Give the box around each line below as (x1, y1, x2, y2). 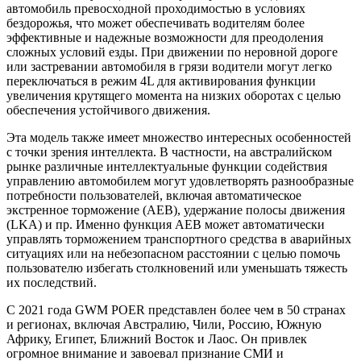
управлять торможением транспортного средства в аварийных (6, 231, 351, 246)
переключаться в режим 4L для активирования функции (6, 73, 316, 88)
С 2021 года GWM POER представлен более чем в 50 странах (6, 302, 346, 317)
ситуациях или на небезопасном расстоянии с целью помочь (6, 246, 340, 260)
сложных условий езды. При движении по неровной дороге (6, 44, 338, 59)
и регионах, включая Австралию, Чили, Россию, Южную (6, 317, 322, 331)
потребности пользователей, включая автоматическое (6, 188, 301, 202)
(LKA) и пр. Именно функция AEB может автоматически (6, 217, 325, 231)
